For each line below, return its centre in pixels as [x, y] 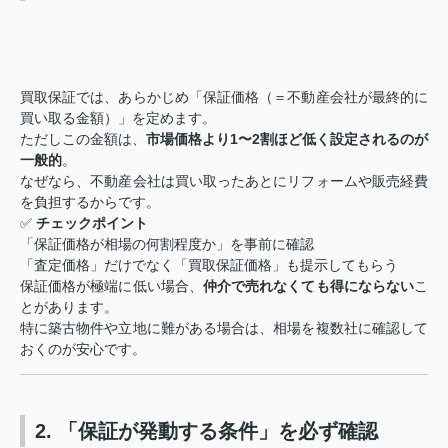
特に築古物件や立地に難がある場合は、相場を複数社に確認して [224, 328]
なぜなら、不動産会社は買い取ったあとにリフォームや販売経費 [224, 181]
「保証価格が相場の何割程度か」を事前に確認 [167, 244]
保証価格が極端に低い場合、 [111, 286]
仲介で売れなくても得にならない [308, 286]
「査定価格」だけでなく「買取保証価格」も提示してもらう [209, 265]
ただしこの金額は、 [83, 139]
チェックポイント [92, 223]
